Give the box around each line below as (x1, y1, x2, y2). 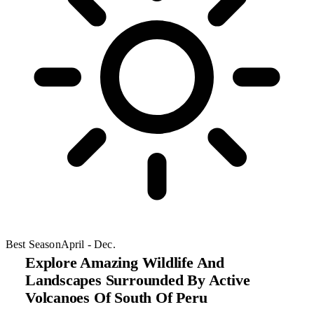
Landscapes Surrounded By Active (25, 271, 250, 289)
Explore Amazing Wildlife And (25, 254, 224, 271)
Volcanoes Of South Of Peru (25, 289, 207, 306)
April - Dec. (60, 238, 116, 250)
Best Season (6, 238, 61, 250)
